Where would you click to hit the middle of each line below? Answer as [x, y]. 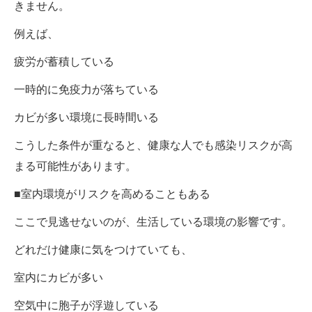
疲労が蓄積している [64, 61]
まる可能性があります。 [75, 166]
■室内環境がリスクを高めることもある [112, 194]
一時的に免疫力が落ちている [86, 89]
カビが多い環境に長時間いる [86, 117]
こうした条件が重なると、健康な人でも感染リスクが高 [153, 145]
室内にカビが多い [58, 277]
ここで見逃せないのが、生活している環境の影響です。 [153, 221]
